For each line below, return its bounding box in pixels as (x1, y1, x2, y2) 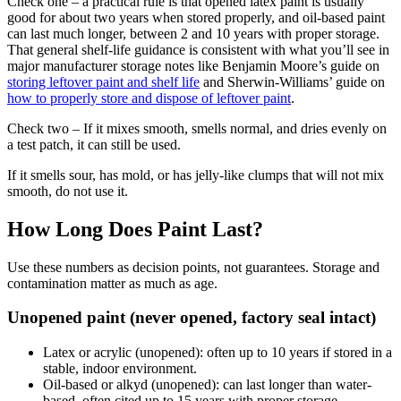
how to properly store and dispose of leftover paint (7, 90, 291, 106)
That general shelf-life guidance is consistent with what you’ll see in (7, 41, 389, 57)
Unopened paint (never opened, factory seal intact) (7, 308, 376, 328)
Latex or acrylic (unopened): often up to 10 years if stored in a (43, 345, 392, 361)
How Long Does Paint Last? (7, 217, 263, 241)
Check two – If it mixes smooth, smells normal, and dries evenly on (7, 120, 387, 136)
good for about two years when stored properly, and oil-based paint (7, 9, 385, 25)
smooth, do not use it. (7, 183, 128, 199)
